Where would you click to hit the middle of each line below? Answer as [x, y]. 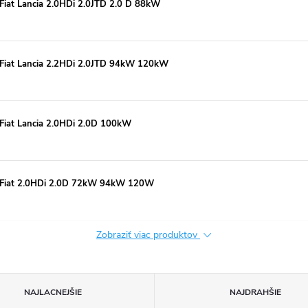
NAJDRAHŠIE [255, 292]
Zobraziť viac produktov [148, 235]
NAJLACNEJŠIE [53, 292]
